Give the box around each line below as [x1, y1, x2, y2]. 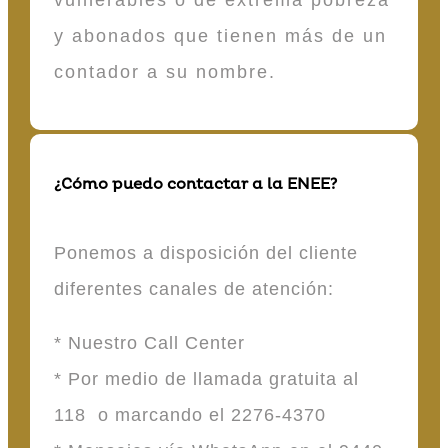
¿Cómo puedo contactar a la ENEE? [54, 174, 337, 194]
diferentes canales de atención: [54, 279, 340, 300]
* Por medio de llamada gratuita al [54, 369, 359, 390]
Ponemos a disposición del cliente [54, 243, 358, 264]
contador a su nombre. [54, 61, 276, 82]
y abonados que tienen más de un [54, 25, 387, 46]
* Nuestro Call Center [54, 333, 251, 354]
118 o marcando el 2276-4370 [54, 405, 332, 426]
